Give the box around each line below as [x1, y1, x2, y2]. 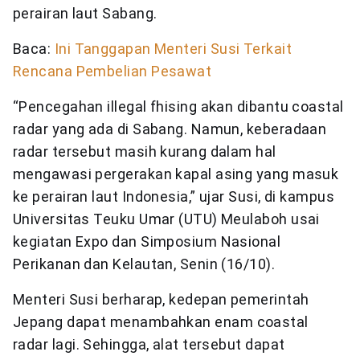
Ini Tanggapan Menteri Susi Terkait [54, 40, 292, 58]
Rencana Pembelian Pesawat [13, 63, 212, 80]
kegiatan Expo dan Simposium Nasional [13, 233, 281, 251]
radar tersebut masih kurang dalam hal [13, 143, 276, 161]
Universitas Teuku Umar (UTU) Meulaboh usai [13, 211, 320, 228]
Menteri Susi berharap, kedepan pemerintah [13, 291, 309, 309]
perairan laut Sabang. [13, 5, 157, 22]
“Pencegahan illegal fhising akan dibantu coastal [13, 98, 344, 116]
